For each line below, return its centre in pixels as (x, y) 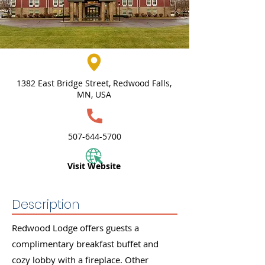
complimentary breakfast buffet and (85, 244)
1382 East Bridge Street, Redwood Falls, (94, 83)
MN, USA (94, 94)
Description (46, 204)
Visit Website (94, 166)
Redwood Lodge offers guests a (75, 228)
